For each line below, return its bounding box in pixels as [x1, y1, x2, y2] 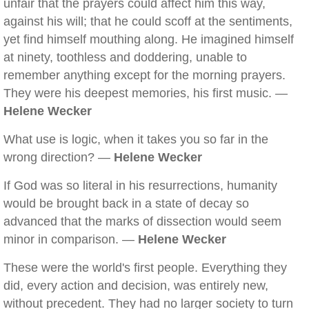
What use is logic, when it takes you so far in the [3, 132, 268, 146]
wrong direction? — [3, 150, 114, 164]
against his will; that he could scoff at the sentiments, [3, 14, 292, 28]
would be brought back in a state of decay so [3, 197, 249, 210]
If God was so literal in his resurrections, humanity [3, 179, 277, 192]
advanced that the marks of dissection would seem [3, 215, 281, 228]
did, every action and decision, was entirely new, [3, 279, 268, 292]
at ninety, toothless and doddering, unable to [3, 50, 247, 64]
